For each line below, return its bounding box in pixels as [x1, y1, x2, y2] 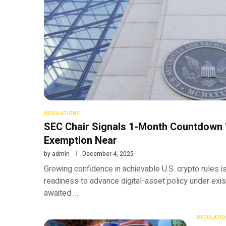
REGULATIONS [44, 109, 80, 117]
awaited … [44, 187, 78, 199]
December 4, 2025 [82, 149, 134, 158]
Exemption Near [44, 133, 117, 148]
